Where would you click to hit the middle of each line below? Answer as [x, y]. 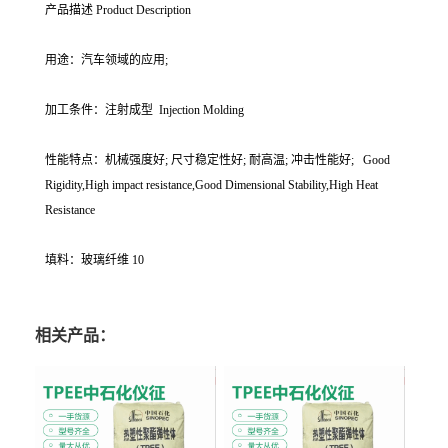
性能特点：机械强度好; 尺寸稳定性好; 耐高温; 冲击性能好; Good [217, 159]
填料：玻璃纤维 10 [94, 259]
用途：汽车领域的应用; [109, 59]
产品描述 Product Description [118, 9]
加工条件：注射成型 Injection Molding [144, 109]
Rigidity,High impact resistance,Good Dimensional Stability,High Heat [211, 184]
